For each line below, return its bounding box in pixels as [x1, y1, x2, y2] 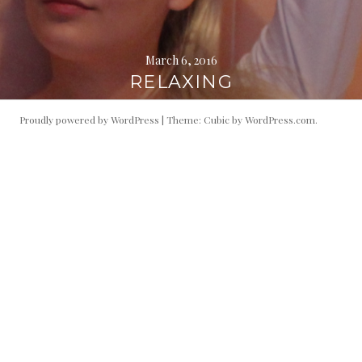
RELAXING [129, 71, 233, 93]
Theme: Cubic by [166, 113, 245, 126]
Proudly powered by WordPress [19, 113, 159, 126]
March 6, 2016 [145, 53, 217, 68]
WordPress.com [245, 113, 315, 126]
